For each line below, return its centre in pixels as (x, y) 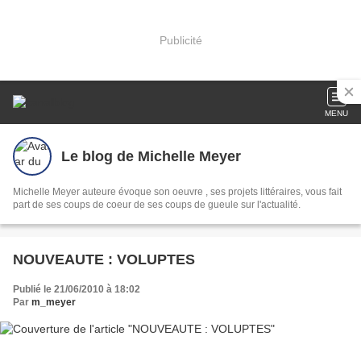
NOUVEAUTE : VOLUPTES (104, 259)
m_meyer (54, 302)
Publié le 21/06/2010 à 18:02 (77, 289)
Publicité (180, 40)
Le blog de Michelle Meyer (151, 156)
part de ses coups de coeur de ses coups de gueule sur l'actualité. (157, 205)
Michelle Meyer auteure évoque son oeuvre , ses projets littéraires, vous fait (177, 192)
